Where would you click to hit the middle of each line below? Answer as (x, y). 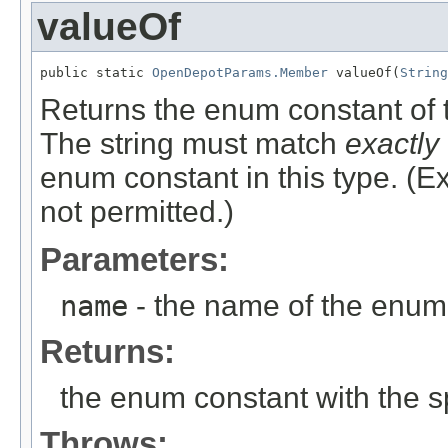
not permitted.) (137, 211)
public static (96, 72)
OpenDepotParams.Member (240, 72)
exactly (392, 143)
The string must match (192, 143)
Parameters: (134, 259)
